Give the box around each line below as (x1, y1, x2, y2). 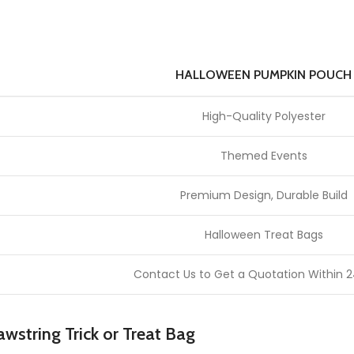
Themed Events (220, 148, 307, 164)
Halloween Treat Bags (204, 227, 323, 243)
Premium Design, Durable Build (179, 187, 348, 204)
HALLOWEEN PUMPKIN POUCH (175, 67, 352, 83)
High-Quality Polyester (201, 108, 326, 125)
